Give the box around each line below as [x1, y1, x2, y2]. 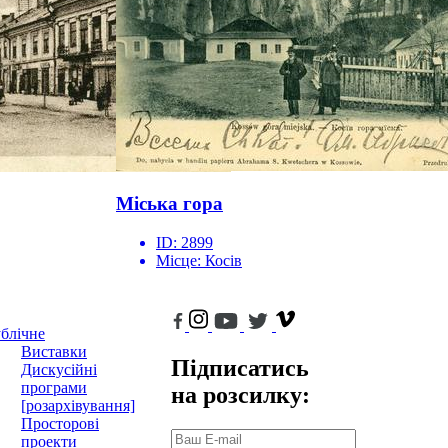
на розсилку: [171, 381, 310, 408]
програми [21, 379, 87, 397]
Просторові [21, 415, 99, 433]
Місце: [156, 252, 205, 270]
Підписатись [171, 354, 309, 381]
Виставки [21, 343, 87, 361]
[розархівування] [21, 397, 135, 415]
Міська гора [116, 193, 223, 215]
